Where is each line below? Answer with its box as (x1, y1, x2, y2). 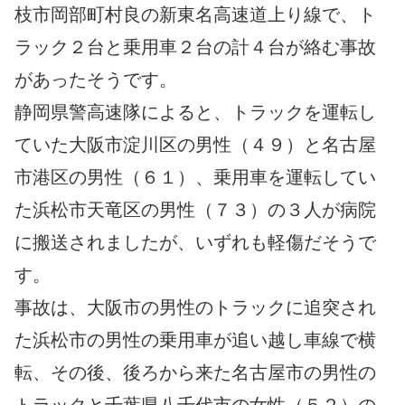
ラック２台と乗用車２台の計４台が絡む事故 (14, 37, 376, 58)
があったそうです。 (14, 70, 177, 90)
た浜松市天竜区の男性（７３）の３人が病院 (14, 200, 376, 221)
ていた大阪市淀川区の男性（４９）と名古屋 (14, 135, 376, 155)
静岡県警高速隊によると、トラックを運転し (14, 102, 376, 123)
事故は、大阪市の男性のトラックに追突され (14, 297, 376, 318)
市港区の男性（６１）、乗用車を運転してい (14, 167, 376, 188)
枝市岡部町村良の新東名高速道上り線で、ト (14, 5, 376, 25)
